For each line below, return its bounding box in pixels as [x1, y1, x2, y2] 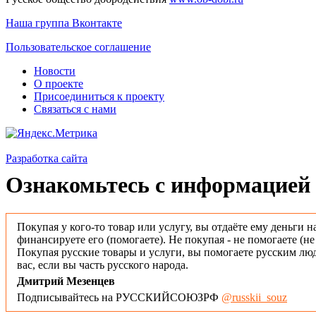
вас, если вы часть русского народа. [17, 259, 188, 272]
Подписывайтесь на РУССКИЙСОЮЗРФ [17, 291, 221, 304]
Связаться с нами [34, 102, 116, 115]
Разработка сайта [6, 152, 87, 164]
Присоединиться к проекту [34, 90, 164, 102]
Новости [34, 64, 75, 77]
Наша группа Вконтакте [6, 16, 122, 29]
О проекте [34, 77, 83, 90]
